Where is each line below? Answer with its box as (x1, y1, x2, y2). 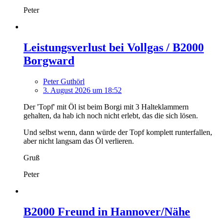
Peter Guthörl (43, 77, 85, 86)
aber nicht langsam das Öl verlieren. (23, 137, 134, 146)
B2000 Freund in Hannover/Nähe (23, 205, 190, 218)
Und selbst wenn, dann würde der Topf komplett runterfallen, (23, 128, 212, 137)
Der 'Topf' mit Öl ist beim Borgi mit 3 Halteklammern (23, 103, 189, 111)
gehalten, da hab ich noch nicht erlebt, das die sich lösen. (23, 111, 198, 120)
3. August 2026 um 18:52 (43, 86, 122, 95)
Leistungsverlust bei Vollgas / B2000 (23, 41, 204, 54)
